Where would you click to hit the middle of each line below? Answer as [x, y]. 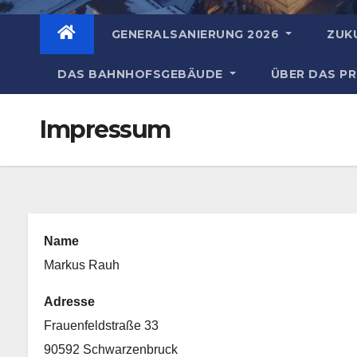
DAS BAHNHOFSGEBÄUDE [142, 74]
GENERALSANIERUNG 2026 [197, 34]
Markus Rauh [82, 265]
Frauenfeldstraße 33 [101, 325]
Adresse [69, 301]
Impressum [105, 129]
